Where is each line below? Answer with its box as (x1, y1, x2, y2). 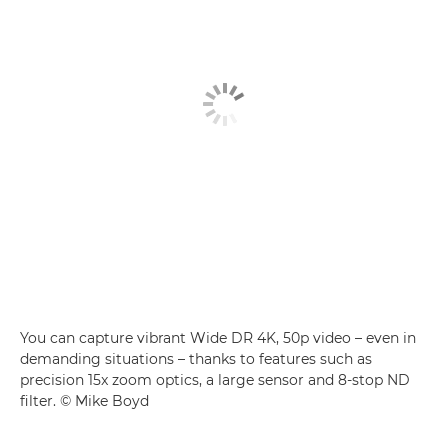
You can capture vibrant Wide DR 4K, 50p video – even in (20, 328, 416, 347)
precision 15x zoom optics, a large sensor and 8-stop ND (20, 370, 410, 389)
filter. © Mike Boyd (20, 391, 149, 410)
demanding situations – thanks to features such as (20, 349, 372, 368)
